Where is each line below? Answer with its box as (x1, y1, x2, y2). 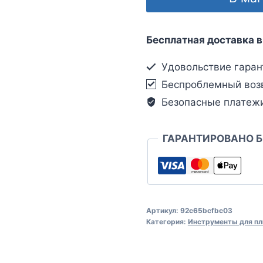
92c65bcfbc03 (180, 205, 232, 215)
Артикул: (146, 205, 180, 215)
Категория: (146, 217, 188, 226)
